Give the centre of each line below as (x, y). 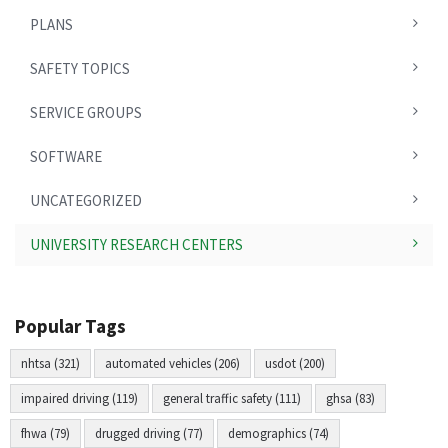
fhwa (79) (45, 433)
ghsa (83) (350, 398)
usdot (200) (295, 363)
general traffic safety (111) (232, 398)
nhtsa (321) (50, 363)
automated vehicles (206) (172, 363)
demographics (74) (278, 433)
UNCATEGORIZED (86, 200)
